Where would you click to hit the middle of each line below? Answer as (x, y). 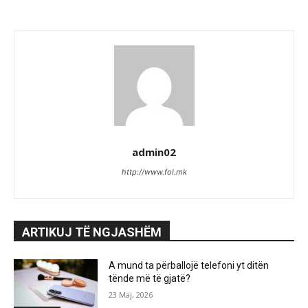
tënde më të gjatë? (150, 279)
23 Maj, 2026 (131, 295)
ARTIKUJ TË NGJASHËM (92, 232)
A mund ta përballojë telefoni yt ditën (189, 266)
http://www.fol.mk (154, 172)
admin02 (154, 152)
